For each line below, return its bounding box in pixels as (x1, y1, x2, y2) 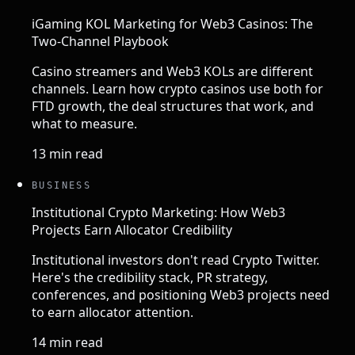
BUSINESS (32, 179, 92, 191)
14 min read (32, 333, 103, 351)
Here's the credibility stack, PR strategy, (32, 268, 268, 286)
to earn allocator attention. (32, 303, 193, 321)
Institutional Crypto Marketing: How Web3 (32, 203, 285, 221)
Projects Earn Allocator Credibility (32, 220, 232, 239)
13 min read (32, 144, 103, 162)
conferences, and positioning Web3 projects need (32, 285, 330, 303)
